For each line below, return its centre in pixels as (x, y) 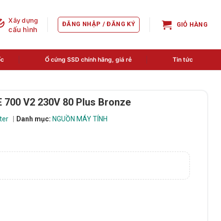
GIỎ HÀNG (192, 24)
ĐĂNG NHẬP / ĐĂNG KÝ (99, 24)
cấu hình (23, 30)
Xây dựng (23, 20)
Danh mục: (34, 119)
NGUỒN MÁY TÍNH (80, 119)
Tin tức (183, 59)
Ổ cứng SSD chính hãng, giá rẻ (88, 59)
